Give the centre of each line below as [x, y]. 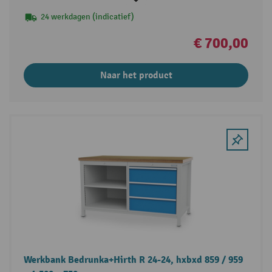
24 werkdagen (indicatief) [87, 17]
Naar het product [136, 76]
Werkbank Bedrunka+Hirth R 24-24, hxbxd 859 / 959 [133, 260]
